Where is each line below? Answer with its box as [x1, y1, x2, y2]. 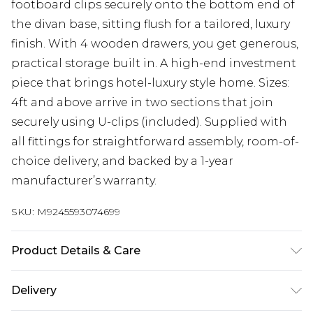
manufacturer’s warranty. [11, 174, 156, 187]
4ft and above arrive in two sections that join [11, 96, 273, 109]
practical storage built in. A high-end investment [11, 57, 296, 70]
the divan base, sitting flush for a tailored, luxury [11, 17, 290, 31]
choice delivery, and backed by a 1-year [11, 154, 233, 168]
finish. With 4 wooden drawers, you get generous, [11, 37, 298, 50]
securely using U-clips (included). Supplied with [11, 115, 287, 129]
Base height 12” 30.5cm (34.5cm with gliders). [11, 273, 268, 286]
